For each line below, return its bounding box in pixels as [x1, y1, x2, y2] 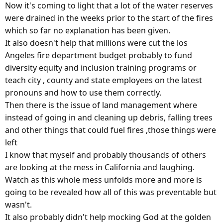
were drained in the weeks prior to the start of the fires [5, 12, 213, 24]
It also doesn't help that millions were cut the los [5, 37, 188, 49]
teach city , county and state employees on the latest [5, 75, 202, 86]
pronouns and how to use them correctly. [5, 87, 161, 99]
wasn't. [5, 199, 32, 211]
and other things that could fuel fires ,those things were [5, 124, 216, 136]
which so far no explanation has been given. [5, 25, 170, 36]
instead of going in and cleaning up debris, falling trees [5, 112, 213, 123]
